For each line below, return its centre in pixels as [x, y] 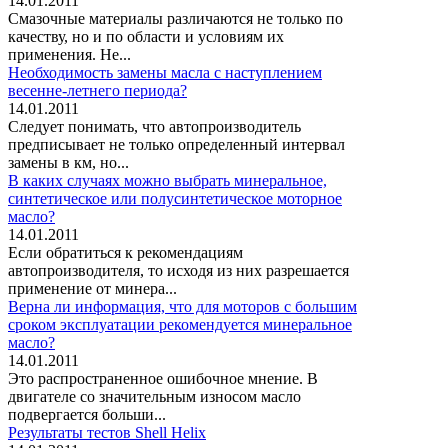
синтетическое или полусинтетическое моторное [175, 198]
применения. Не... [69, 54]
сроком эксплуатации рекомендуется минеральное [180, 324]
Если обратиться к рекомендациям [125, 252]
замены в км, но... [68, 162]
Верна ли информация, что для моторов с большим [182, 306]
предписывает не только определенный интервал [176, 144]
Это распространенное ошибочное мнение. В [163, 378]
